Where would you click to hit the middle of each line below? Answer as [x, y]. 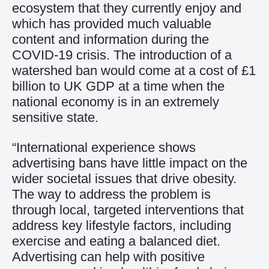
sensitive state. [55, 117]
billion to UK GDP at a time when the [118, 86]
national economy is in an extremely [116, 102]
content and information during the [110, 39]
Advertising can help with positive [108, 257]
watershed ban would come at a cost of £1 [134, 71]
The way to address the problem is [111, 194]
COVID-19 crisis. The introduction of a [122, 55]
